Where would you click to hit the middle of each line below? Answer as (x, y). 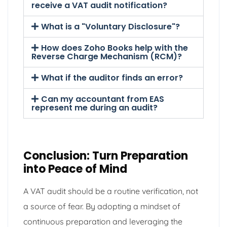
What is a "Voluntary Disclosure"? (111, 26)
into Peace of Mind (75, 169)
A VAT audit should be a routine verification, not (111, 191)
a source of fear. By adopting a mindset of (102, 206)
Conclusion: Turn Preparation (106, 156)
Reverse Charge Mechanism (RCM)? (107, 56)
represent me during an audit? (94, 107)
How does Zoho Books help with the (115, 48)
